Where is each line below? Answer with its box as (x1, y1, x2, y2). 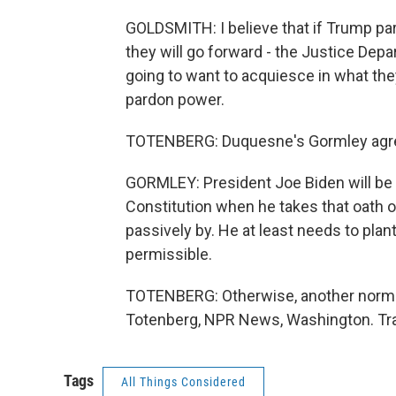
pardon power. (126, 90, 225, 109)
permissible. (126, 245, 212, 263)
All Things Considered (121, 375, 246, 389)
